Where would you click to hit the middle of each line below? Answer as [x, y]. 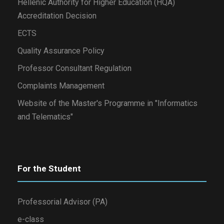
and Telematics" [45, 117]
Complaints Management [61, 86]
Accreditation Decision [57, 16]
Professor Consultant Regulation [74, 68]
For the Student [49, 169]
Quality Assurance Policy [61, 51]
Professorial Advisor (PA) [62, 202]
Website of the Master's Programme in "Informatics [107, 103]
